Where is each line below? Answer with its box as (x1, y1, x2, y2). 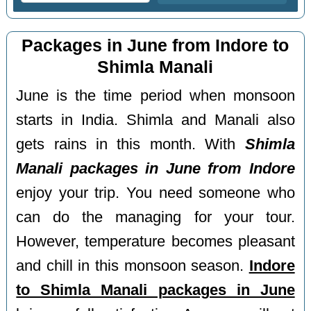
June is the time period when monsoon (16, 87, 295, 104)
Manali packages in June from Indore (16, 160, 295, 177)
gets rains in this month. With (16, 135, 245, 153)
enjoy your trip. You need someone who (16, 184, 295, 201)
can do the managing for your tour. (16, 208, 295, 226)
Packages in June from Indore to (22, 36, 289, 56)
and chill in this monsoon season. (16, 257, 249, 274)
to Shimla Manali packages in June (16, 281, 295, 299)
